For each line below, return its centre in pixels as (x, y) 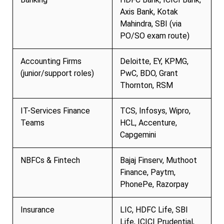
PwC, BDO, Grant (149, 73)
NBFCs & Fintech (50, 160)
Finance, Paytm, (148, 172)
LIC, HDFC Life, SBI (154, 209)
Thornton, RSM (146, 85)
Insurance (37, 209)
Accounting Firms (51, 61)
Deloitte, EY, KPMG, (154, 61)
